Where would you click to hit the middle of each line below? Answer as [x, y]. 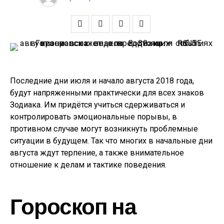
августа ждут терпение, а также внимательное [97, 153]
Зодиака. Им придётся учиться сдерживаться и [97, 105]
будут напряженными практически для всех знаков [107, 93]
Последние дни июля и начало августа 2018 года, [102, 81]
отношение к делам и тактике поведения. [88, 165]
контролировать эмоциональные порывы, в [93, 117]
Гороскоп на [73, 206]
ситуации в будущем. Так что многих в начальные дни [111, 141]
